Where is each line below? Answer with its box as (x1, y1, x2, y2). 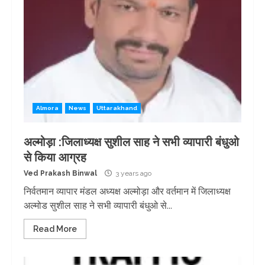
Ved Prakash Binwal (24, 169, 97, 177)
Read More (33, 224, 77, 234)
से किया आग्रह (24, 150, 86, 164)
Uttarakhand (96, 105, 138, 111)
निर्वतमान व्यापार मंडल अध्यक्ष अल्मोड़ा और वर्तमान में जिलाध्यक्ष (24, 186, 231, 197)
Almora (36, 105, 59, 111)
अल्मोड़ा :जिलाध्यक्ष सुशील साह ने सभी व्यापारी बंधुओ (24, 135, 239, 149)
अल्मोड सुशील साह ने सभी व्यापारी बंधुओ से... (24, 200, 172, 211)
